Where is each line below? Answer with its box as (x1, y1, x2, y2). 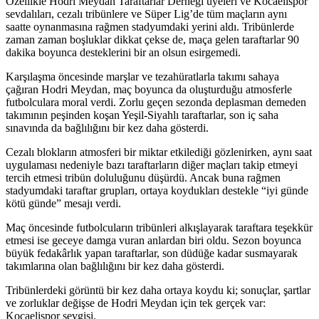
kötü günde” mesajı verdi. (6, 197, 121, 209)
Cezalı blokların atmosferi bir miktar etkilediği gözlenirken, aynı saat (6, 145, 312, 158)
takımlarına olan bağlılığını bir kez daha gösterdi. (6, 259, 224, 272)
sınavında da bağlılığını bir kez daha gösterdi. (6, 121, 209, 134)
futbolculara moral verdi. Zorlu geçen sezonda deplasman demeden (6, 95, 306, 108)
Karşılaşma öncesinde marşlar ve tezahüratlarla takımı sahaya (6, 70, 279, 83)
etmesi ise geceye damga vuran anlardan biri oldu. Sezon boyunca (6, 234, 301, 246)
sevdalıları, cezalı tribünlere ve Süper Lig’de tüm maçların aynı (6, 7, 287, 20)
